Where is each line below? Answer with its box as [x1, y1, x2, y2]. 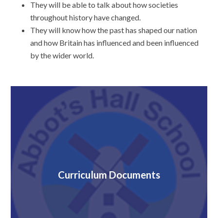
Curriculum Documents [58, 169, 160, 181]
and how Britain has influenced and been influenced [30, 38, 199, 48]
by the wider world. [30, 51, 94, 60]
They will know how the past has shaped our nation [30, 25, 198, 35]
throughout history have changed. [30, 13, 141, 22]
